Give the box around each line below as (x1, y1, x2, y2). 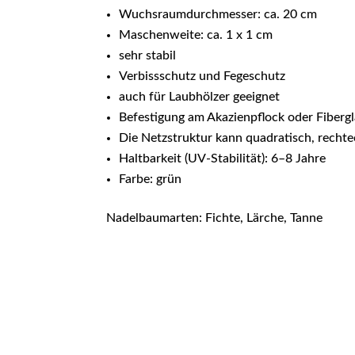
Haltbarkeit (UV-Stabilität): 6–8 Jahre (119, 152, 326, 166)
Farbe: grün (119, 173, 182, 186)
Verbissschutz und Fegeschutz (119, 70, 286, 83)
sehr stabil (119, 49, 177, 63)
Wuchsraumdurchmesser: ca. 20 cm (119, 8, 318, 21)
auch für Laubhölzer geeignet (119, 90, 281, 104)
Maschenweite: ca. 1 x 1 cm (119, 29, 273, 42)
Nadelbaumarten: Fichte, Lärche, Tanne (106, 212, 323, 225)
